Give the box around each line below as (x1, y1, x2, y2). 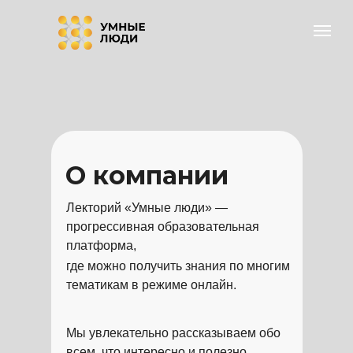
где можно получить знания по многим (66, 259, 290, 273)
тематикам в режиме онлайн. (66, 278, 236, 292)
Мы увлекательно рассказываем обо (66, 326, 281, 340)
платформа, (66, 239, 136, 252)
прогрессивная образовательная (66, 220, 259, 233)
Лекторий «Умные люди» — (66, 201, 228, 214)
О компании (65, 160, 229, 191)
